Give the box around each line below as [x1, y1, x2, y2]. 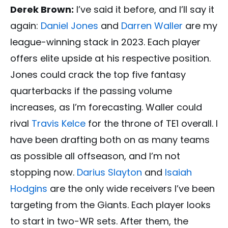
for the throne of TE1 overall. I [85, 117, 218, 130]
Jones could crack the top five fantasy [10, 68, 186, 81]
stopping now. [10, 165, 77, 179]
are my [183, 19, 217, 32]
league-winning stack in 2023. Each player [10, 35, 201, 48]
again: [10, 19, 41, 32]
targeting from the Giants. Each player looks [10, 198, 211, 211]
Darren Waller [121, 19, 183, 32]
